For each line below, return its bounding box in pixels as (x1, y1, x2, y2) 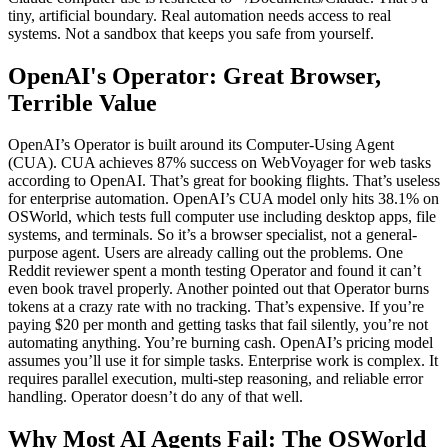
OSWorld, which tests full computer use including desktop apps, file (8, 208, 436, 226)
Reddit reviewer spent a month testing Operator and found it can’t (8, 262, 421, 280)
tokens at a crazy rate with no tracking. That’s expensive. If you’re (8, 298, 424, 316)
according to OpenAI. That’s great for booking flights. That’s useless (8, 172, 440, 190)
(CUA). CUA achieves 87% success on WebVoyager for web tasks (8, 154, 431, 172)
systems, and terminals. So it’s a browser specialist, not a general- (8, 226, 417, 244)
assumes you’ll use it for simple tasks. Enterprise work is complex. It (8, 352, 438, 370)
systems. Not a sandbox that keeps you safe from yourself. (8, 24, 374, 42)
